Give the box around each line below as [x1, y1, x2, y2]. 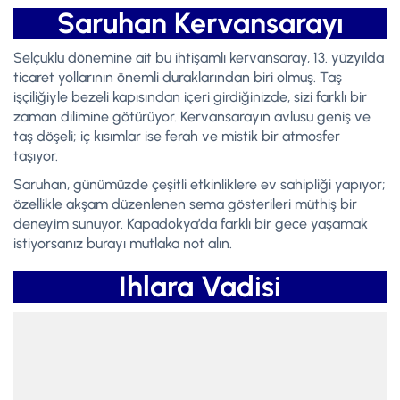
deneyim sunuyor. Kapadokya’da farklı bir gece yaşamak [13, 214, 368, 232]
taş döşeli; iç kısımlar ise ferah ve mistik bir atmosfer [13, 127, 340, 145]
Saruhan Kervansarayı [56, 5, 344, 40]
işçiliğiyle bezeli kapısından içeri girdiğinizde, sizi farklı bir [13, 87, 367, 105]
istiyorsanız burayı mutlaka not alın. [13, 234, 232, 252]
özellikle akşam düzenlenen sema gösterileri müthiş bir [13, 195, 357, 212]
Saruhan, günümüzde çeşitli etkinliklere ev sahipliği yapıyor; [13, 175, 386, 193]
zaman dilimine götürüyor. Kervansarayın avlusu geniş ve [13, 107, 371, 125]
